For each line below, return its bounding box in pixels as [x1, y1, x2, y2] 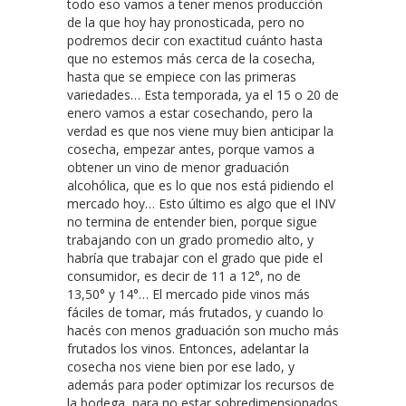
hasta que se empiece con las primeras [67, 67, 296, 85]
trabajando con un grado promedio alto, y [67, 230, 314, 248]
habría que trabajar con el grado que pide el [67, 248, 323, 266]
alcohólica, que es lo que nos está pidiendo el [67, 176, 333, 194]
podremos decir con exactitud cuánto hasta [67, 31, 323, 49]
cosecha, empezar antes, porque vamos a [67, 140, 314, 158]
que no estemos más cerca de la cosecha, [67, 49, 315, 67]
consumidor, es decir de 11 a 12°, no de [67, 266, 301, 285]
